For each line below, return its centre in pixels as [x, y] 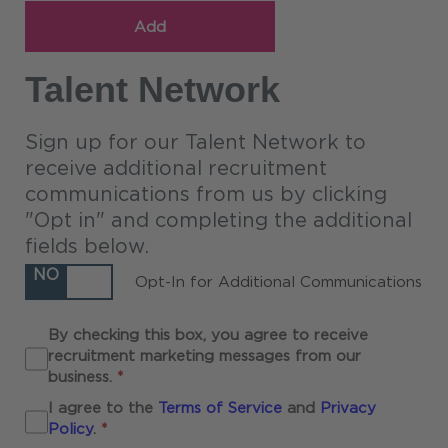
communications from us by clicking [206, 194]
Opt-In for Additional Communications [278, 281]
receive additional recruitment [176, 168]
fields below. [87, 246]
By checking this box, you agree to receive [207, 335]
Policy [70, 429]
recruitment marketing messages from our [204, 356]
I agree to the [102, 408]
